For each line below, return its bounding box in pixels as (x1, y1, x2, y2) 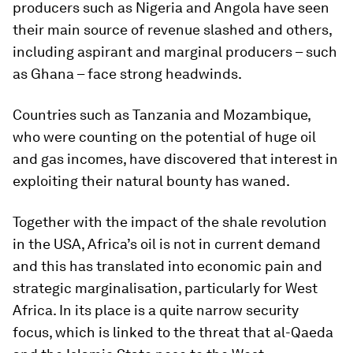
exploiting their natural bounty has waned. (13, 173, 290, 189)
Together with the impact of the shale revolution (13, 214, 327, 230)
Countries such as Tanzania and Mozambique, (13, 106, 310, 123)
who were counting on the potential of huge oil (13, 128, 316, 145)
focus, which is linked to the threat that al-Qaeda (13, 324, 333, 340)
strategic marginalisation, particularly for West (13, 280, 318, 296)
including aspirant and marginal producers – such (13, 43, 337, 60)
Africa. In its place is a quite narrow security (13, 302, 299, 318)
